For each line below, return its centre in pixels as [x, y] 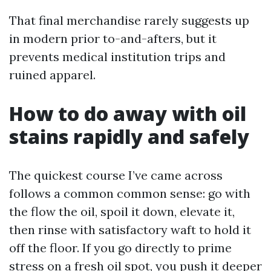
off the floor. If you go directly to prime [120, 248]
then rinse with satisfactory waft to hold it [130, 230]
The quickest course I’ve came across [116, 175]
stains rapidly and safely [129, 136]
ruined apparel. [52, 75]
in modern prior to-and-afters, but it [113, 38]
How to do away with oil [128, 113]
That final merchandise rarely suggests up [129, 20]
